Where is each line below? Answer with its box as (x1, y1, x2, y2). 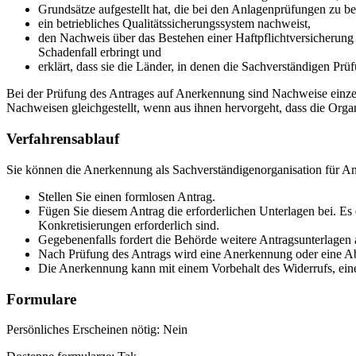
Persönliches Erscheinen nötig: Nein (6, 323, 188, 337)
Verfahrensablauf (6, 130, 119, 148)
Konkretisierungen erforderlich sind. (38, 218, 219, 232)
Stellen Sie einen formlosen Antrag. (38, 189, 215, 203)
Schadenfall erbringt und (38, 45, 161, 60)
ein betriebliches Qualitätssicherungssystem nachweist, (38, 17, 311, 31)
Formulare (6, 290, 76, 308)
